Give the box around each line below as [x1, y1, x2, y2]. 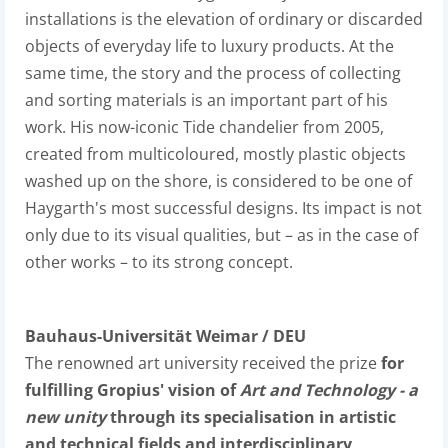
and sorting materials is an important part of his [25, 89, 388, 111]
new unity [25, 406, 106, 428]
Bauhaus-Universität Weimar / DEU [25, 325, 306, 347]
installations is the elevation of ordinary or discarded [25, 8, 423, 30]
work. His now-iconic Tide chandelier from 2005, [25, 116, 384, 138]
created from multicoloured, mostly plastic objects [25, 143, 406, 165]
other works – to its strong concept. [25, 251, 293, 273]
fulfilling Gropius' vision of [25, 379, 240, 401]
